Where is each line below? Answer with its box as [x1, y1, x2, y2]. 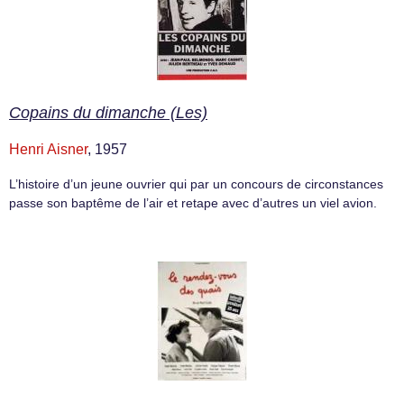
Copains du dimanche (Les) [9, 104, 207, 123]
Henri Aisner [9, 142, 87, 158]
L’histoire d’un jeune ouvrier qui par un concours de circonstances [9, 177, 383, 192]
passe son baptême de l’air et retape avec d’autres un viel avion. [9, 196, 377, 211]
